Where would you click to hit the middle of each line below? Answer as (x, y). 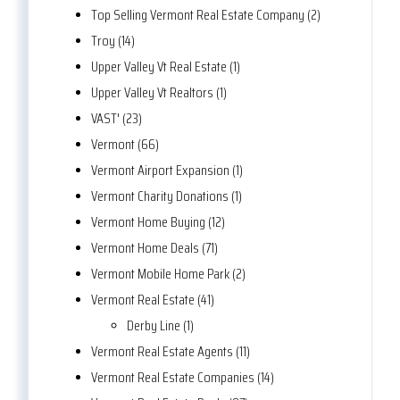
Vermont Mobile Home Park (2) (168, 274)
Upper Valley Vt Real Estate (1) (166, 67)
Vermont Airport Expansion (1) (167, 171)
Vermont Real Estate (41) (153, 300)
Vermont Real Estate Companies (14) (183, 378)
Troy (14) (113, 41)
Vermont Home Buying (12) (158, 222)
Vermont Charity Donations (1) (167, 196)
